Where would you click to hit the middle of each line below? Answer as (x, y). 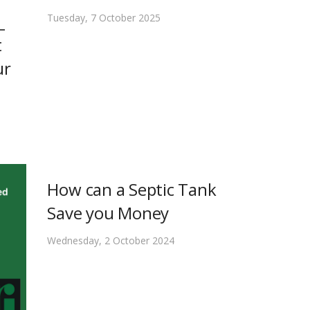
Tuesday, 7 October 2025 (104, 18)
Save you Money (108, 212)
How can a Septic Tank (132, 189)
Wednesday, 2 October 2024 (111, 240)
